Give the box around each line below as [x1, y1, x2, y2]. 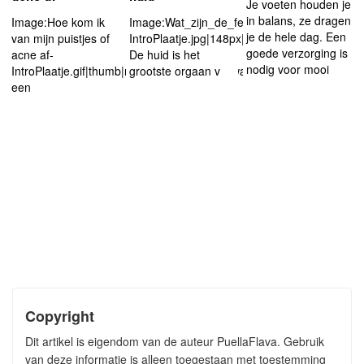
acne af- [11, 46, 54, 63]
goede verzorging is [246, 45, 349, 61]
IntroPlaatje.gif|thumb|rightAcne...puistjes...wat [11, 63, 249, 79]
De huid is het [128, 46, 200, 63]
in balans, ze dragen [246, 12, 352, 28]
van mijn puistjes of [11, 30, 110, 46]
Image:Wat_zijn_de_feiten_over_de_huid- [128, 14, 344, 30]
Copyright [25, 305, 94, 327]
